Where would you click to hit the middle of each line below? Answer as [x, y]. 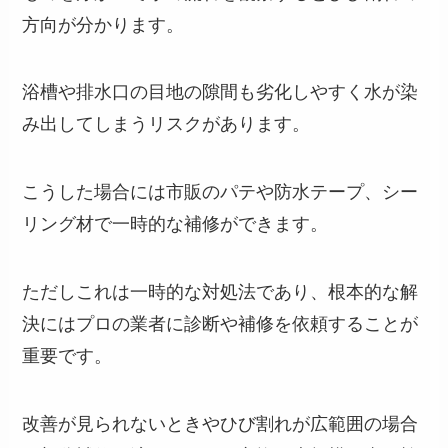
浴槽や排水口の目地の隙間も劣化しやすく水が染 [220, 92]
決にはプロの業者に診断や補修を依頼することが [220, 324]
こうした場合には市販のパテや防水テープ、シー [220, 192]
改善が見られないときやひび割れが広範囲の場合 [220, 423]
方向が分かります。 [103, 24]
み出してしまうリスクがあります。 [166, 124]
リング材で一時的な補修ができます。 [175, 224]
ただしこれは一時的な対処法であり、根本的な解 [220, 292]
